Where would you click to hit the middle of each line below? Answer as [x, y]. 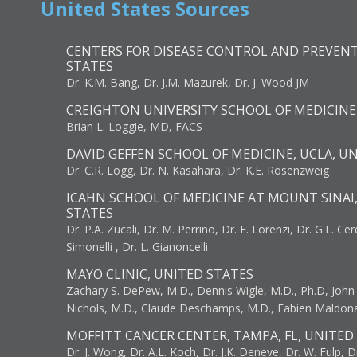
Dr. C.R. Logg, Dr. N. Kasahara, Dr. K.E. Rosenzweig [198, 170]
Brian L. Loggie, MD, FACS [134, 126]
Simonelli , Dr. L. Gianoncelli [137, 247]
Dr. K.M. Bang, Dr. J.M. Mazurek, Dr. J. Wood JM [188, 82]
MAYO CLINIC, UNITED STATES [160, 274]
